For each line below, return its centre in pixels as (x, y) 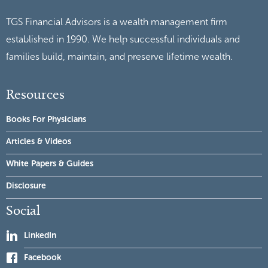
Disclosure (26, 185)
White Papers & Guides (50, 163)
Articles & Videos (39, 141)
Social (23, 210)
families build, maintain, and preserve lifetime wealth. (119, 56)
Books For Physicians (46, 119)
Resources (35, 94)
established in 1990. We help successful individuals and (123, 39)
